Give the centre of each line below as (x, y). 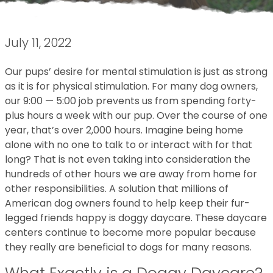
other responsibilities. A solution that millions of (117, 189)
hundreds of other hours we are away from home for (131, 174)
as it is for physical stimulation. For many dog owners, (131, 86)
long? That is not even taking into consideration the (128, 159)
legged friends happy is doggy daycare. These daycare (136, 218)
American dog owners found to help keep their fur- (127, 203)
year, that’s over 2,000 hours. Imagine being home (124, 130)
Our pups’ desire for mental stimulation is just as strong (136, 72)
